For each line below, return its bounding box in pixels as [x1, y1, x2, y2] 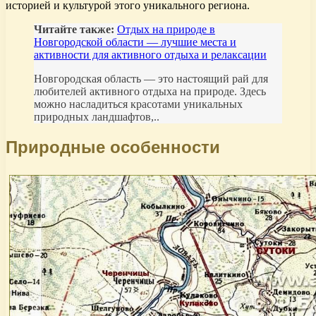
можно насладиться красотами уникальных [34, 97, 243, 110]
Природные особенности [6, 137, 220, 157]
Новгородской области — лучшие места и [34, 35, 236, 48]
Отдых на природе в [117, 23, 215, 35]
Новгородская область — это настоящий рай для [34, 72, 268, 85]
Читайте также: [34, 23, 114, 35]
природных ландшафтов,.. [34, 110, 159, 123]
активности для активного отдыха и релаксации [34, 48, 267, 61]
